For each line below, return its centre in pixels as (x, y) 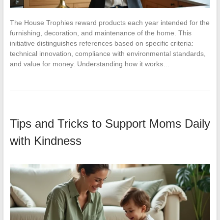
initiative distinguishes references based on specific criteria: (101, 43)
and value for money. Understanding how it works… (90, 64)
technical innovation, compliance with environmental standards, (108, 54)
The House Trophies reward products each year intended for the (110, 23)
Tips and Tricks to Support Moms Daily (110, 124)
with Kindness (45, 141)
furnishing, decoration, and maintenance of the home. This (100, 33)
